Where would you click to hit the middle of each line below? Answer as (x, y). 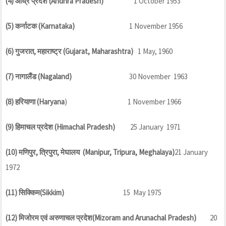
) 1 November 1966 (123, 101)
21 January (191, 152)
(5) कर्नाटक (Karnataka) (40, 26)
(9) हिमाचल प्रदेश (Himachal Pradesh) (60, 127)
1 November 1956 (129, 26)
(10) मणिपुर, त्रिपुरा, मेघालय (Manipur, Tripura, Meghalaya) (90, 152)
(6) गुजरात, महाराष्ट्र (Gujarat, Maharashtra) (69, 51)
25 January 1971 (148, 127)
